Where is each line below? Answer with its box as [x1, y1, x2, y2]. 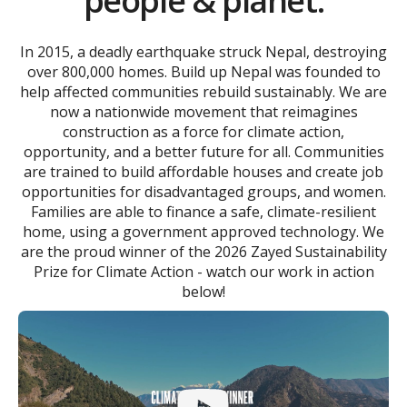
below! [182, 282, 225, 303]
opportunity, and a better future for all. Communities [23, 142, 384, 163]
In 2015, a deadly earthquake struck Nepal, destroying [20, 42, 387, 63]
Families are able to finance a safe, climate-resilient [31, 202, 376, 223]
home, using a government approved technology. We [23, 222, 384, 243]
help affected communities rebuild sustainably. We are [20, 82, 387, 103]
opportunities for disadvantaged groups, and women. [21, 182, 386, 203]
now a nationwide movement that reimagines [49, 102, 358, 123]
